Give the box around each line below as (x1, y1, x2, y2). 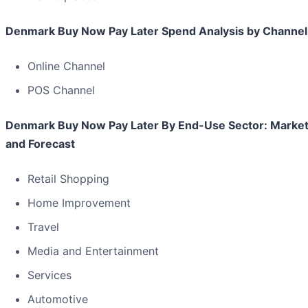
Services (27, 268, 71, 283)
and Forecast (5, 137, 75, 151)
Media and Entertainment (27, 244, 159, 258)
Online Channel (27, 59, 105, 74)
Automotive (27, 292, 88, 307)
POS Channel (27, 83, 95, 98)
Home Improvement (27, 196, 131, 210)
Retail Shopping (27, 172, 109, 186)
